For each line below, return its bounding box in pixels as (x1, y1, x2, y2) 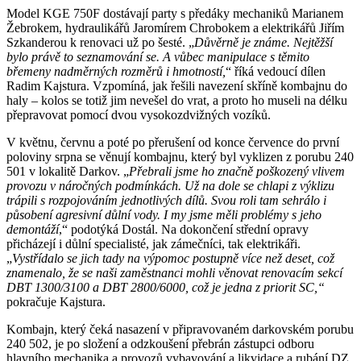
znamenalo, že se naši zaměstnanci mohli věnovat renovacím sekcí (6, 265, 342, 280)
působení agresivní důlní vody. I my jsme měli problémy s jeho (6, 207, 322, 222)
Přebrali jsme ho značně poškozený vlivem (129, 164, 345, 178)
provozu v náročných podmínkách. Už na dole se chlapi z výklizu (6, 178, 334, 193)
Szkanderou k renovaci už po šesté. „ (6, 35, 194, 49)
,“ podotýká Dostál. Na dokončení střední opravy (59, 222, 309, 236)
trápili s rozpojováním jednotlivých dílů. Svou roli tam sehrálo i (6, 193, 326, 207)
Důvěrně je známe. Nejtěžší (194, 35, 333, 49)
